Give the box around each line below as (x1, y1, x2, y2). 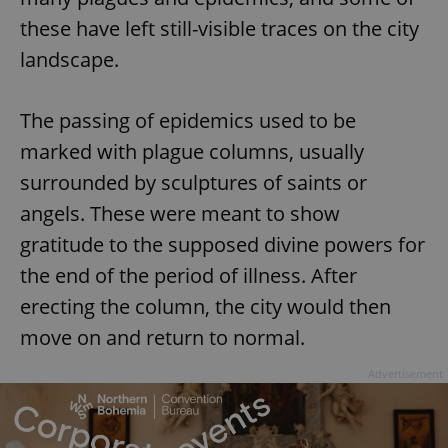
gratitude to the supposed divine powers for (20, 231, 425, 259)
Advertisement (368, 366, 443, 382)
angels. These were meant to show (20, 200, 340, 228)
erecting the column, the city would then (20, 293, 391, 321)
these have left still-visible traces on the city (20, 15, 419, 43)
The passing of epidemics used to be (20, 107, 356, 135)
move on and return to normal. (20, 324, 305, 352)
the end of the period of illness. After (20, 262, 357, 290)
